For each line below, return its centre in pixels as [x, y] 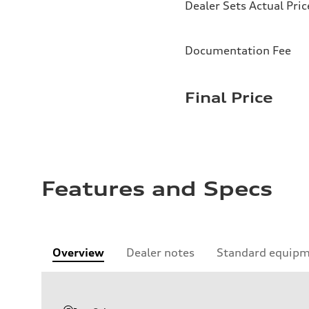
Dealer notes [160, 252]
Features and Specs [157, 189]
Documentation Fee [238, 50]
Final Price [229, 97]
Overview [78, 252]
